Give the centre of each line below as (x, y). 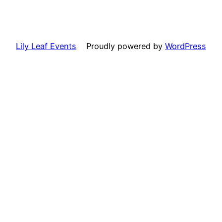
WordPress (186, 46)
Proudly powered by (126, 46)
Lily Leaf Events (46, 46)
